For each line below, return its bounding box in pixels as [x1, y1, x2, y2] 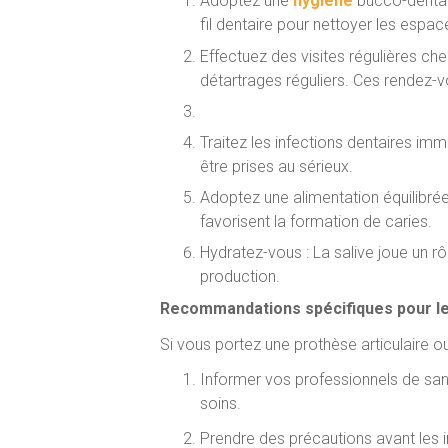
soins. [200, 393, 241, 413]
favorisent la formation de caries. [200, 212, 432, 232]
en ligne [360, 101, 413, 121]
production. [200, 267, 280, 287]
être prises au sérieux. [200, 157, 353, 177]
